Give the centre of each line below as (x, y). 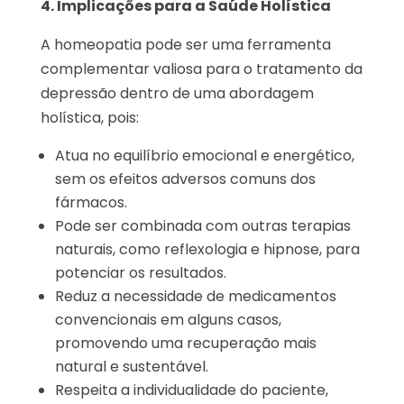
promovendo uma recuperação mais (185, 343)
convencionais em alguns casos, (168, 320)
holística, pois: (89, 118)
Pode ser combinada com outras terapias (202, 226)
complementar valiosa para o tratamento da (201, 69)
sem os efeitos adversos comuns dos (185, 179)
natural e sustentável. (131, 367)
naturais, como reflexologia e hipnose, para (207, 249)
